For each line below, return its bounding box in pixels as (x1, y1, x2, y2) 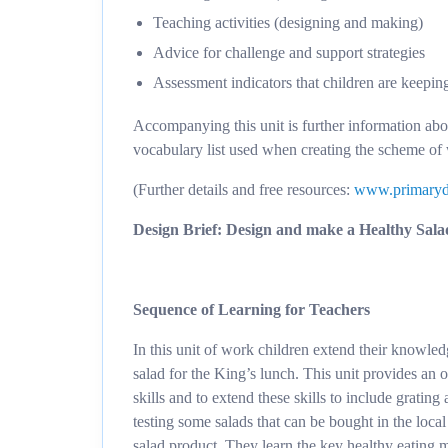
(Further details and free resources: (133, 181, 354, 198)
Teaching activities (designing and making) (153, 14, 423, 31)
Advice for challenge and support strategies (153, 44, 425, 61)
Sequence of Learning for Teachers (133, 301, 370, 318)
